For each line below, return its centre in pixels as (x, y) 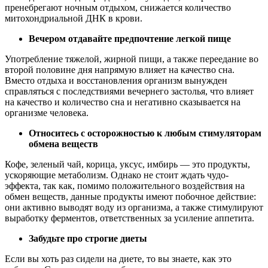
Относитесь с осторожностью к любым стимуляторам (145, 133)
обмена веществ (63, 144)
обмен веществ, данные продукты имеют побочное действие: (130, 197)
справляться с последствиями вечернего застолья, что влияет (129, 92)
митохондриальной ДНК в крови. (74, 19)
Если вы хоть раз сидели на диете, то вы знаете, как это (118, 259)
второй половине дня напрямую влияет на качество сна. (120, 70)
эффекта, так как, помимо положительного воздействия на (125, 186)
